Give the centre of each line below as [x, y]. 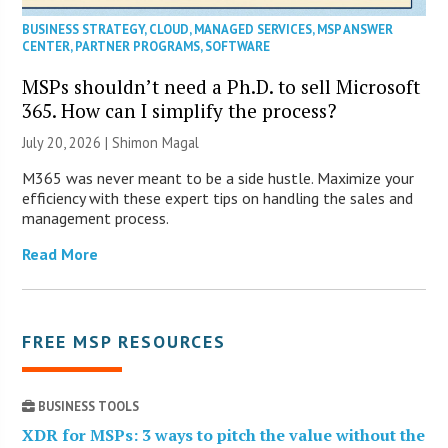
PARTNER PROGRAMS [138, 46]
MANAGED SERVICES [253, 29]
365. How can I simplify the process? [180, 110]
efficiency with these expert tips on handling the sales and [218, 197]
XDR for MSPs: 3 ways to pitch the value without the [224, 434]
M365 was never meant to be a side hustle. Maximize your [218, 177]
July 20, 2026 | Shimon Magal [111, 142]
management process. [96, 217]
